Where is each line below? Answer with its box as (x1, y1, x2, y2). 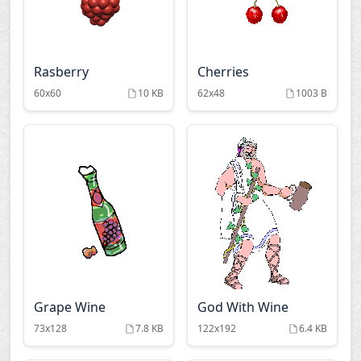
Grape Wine (34, 298, 106, 316)
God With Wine (197, 298, 288, 316)
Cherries (197, 63, 249, 81)
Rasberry (34, 63, 89, 81)
